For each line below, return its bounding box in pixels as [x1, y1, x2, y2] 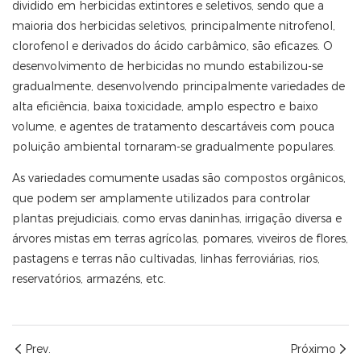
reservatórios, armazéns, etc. [12, 272, 166, 287]
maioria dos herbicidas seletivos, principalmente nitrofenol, [12, 19, 335, 34]
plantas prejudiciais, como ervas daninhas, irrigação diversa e [12, 211, 342, 226]
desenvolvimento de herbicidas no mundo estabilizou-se [12, 59, 323, 74]
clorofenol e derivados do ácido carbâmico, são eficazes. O [12, 39, 333, 54]
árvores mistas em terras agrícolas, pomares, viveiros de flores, [12, 231, 348, 247]
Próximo [290, 341, 336, 356]
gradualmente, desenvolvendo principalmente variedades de [12, 79, 345, 94]
